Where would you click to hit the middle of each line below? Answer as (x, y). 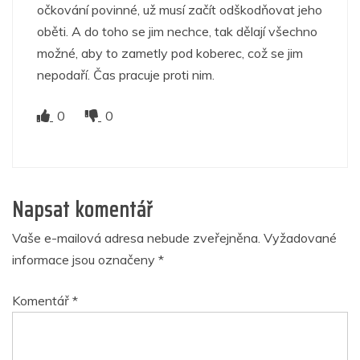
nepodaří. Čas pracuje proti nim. (126, 75)
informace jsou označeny (85, 260)
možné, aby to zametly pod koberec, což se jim (170, 53)
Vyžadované (300, 238)
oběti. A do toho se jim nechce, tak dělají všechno (177, 32)
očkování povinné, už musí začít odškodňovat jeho (180, 10)
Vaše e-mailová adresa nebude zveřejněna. (136, 238)
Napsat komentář (82, 210)
